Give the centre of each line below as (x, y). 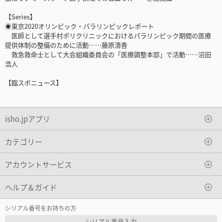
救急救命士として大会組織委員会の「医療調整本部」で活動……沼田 (108, 55)
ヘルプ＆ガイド (31, 187)
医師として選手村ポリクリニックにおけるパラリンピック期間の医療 (108, 36)
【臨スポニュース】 (34, 83)
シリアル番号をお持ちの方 (41, 208)
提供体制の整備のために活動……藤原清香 (66, 45)
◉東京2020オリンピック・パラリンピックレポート (80, 26)
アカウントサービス (38, 164)
